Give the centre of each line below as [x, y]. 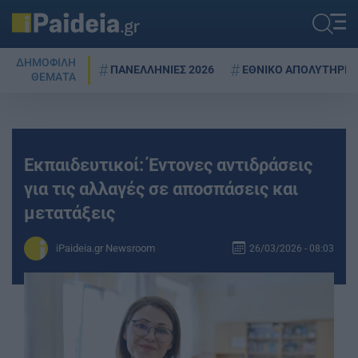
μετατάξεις [70, 213]
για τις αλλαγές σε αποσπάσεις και [161, 189]
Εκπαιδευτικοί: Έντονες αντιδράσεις [168, 165]
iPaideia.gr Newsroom [105, 248]
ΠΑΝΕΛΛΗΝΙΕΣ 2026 [162, 70]
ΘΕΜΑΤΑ [54, 77]
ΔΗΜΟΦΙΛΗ [46, 63]
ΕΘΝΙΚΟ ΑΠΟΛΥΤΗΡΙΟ [299, 70]
